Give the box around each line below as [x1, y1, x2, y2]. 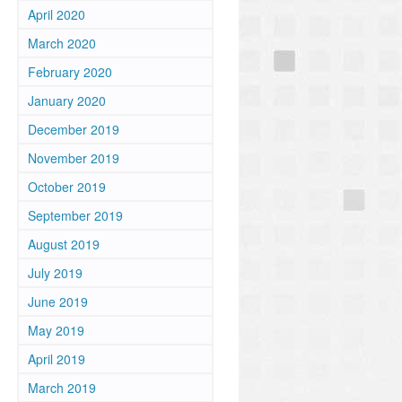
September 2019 [28, 206, 123, 224]
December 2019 [28, 120, 119, 138]
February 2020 [28, 63, 112, 81]
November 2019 [28, 149, 119, 167]
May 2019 [28, 321, 84, 339]
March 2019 [28, 379, 96, 397]
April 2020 [28, 5, 85, 23]
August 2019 [28, 235, 100, 253]
